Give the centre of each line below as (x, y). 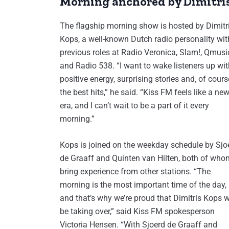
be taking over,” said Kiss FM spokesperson (137, 212)
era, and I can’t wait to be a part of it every (134, 106)
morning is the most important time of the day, (143, 185)
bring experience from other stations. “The (135, 172)
